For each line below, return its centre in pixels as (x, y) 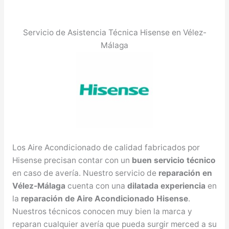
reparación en (185, 173)
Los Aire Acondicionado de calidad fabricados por (106, 147)
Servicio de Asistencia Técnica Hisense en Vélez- (114, 32)
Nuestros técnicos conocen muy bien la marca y (102, 211)
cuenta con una (96, 186)
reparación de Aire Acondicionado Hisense (104, 198)
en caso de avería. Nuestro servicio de (85, 173)
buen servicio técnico (174, 160)
